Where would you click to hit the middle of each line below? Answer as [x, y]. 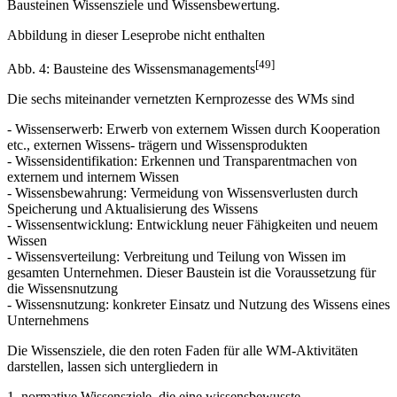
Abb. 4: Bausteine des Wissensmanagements [131, 68]
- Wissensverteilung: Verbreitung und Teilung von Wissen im [176, 256]
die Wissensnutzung [62, 288]
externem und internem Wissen [93, 176]
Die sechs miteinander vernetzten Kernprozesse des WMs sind [181, 98]
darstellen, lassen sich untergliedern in [113, 366]
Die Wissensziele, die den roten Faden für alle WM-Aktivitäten [183, 350]
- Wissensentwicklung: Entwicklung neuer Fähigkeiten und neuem [192, 224]
